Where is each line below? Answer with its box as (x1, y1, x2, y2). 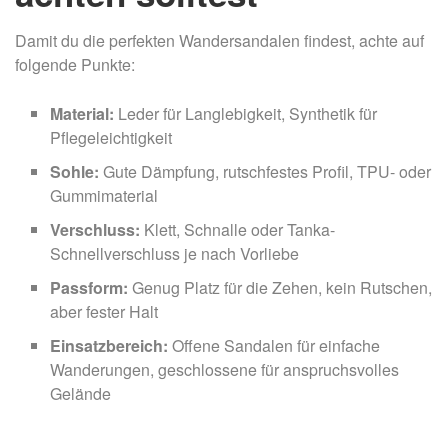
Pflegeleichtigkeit (50, 126, 172, 150)
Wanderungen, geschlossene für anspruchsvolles (50, 358, 399, 382)
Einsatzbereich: (50, 334, 172, 358)
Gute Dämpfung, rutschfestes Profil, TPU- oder (103, 160, 431, 184)
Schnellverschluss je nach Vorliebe (50, 242, 299, 266)
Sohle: (50, 160, 103, 184)
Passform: (50, 276, 132, 300)
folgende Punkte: (15, 53, 135, 77)
